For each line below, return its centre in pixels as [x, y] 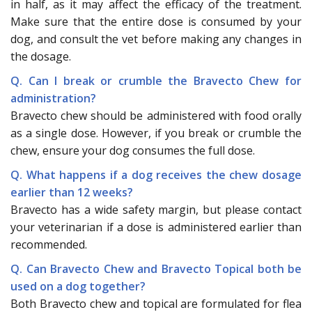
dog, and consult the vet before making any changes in [156, 39]
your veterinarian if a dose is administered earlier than [156, 227]
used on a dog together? [78, 286]
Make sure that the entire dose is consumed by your [156, 21]
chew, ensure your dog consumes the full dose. [133, 150]
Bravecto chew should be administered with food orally [156, 115]
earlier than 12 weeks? [72, 192]
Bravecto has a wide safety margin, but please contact [156, 209]
